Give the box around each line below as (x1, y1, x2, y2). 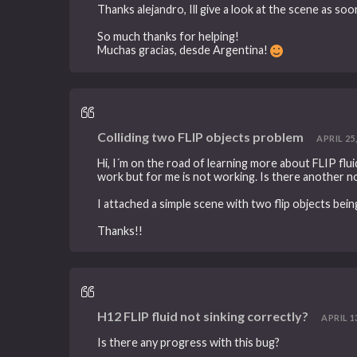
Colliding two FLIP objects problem (97, 129, 304, 145)
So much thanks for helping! (97, 29, 240, 43)
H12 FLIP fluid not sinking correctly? (97, 308, 309, 324)
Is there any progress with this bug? (97, 335, 280, 349)
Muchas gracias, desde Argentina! (97, 42, 271, 57)
